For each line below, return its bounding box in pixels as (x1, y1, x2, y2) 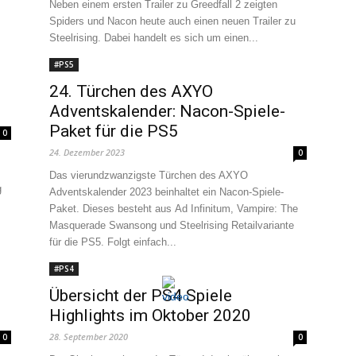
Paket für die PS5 (49, 122, 178, 141)
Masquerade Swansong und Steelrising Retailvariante (49, 219, 294, 231)
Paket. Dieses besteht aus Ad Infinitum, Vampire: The (49, 203, 298, 215)
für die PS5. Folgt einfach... (49, 236, 176, 248)
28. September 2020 (49, 331, 128, 342)
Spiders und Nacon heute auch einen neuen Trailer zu (49, 15, 296, 27)
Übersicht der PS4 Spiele (49, 286, 232, 305)
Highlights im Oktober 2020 (49, 306, 251, 325)
